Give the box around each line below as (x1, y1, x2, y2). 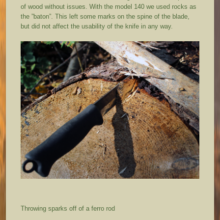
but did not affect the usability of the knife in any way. (21, 23, 173, 30)
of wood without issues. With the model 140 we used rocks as (21, 3, 197, 11)
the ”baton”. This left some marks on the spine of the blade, (21, 13, 190, 21)
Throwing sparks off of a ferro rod (21, 204, 115, 212)
